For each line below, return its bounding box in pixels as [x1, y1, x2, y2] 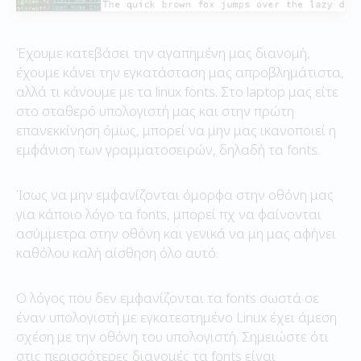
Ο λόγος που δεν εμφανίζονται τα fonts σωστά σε [16, 288, 319, 307]
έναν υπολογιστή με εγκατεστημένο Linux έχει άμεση [16, 307, 337, 326]
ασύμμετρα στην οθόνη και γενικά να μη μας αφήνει [16, 223, 336, 243]
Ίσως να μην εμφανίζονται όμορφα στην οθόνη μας [16, 185, 334, 204]
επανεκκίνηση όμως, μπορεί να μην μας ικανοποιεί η [16, 120, 336, 139]
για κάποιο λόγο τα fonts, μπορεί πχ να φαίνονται [16, 204, 322, 223]
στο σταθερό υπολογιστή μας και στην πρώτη [16, 101, 294, 120]
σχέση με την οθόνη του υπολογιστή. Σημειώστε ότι [16, 326, 329, 346]
